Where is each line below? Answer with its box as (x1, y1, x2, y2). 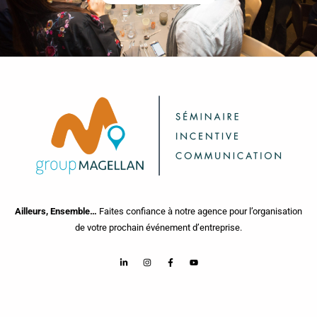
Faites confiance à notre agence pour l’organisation (97, 205, 302, 217)
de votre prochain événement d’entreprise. (75, 221, 242, 233)
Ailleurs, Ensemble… (15, 205, 97, 217)
